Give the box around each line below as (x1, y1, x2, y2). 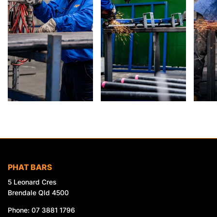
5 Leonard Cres (8, 177, 57, 186)
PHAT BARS (8, 162, 52, 172)
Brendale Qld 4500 (8, 188, 69, 197)
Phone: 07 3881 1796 (8, 205, 75, 214)
